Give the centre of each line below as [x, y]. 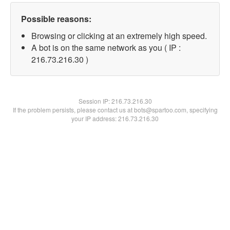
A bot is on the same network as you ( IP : [106, 47]
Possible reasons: [56, 19]
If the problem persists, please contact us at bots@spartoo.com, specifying [115, 110]
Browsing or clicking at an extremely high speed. [119, 36]
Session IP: [95, 101]
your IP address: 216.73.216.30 [115, 118]
